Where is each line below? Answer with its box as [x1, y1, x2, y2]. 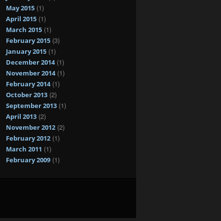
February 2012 [6, 133, 50, 143]
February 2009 [6, 155, 50, 164]
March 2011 [6, 144, 42, 153]
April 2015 [6, 14, 37, 23]
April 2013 [6, 111, 37, 121]
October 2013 [6, 90, 47, 99]
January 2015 [6, 46, 46, 56]
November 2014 [6, 68, 55, 77]
